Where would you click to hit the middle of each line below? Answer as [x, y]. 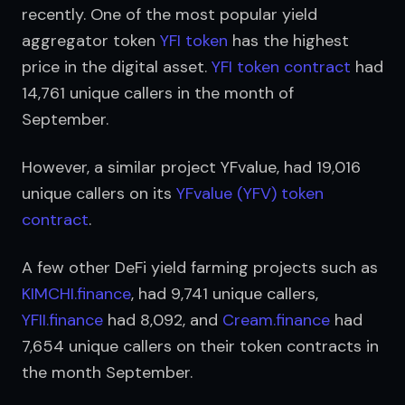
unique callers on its [99, 193]
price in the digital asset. [117, 66]
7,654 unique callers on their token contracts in [200, 346]
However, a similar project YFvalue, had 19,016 [191, 167]
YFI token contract [281, 66]
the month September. [107, 372]
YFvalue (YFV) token [250, 193]
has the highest [288, 40]
